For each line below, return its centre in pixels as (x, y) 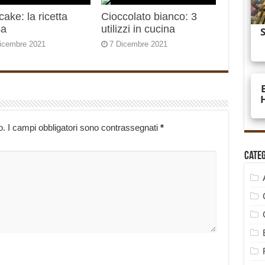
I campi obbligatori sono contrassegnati (84, 128)
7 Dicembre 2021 (139, 44)
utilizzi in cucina (138, 29)
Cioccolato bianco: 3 (149, 17)
